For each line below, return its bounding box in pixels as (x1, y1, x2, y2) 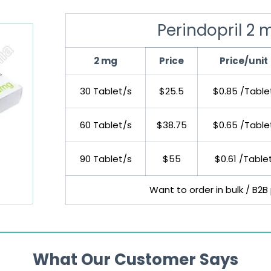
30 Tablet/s (79, 85, 132, 98)
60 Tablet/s (79, 119, 132, 132)
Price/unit (219, 54, 268, 68)
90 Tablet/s (79, 152, 132, 166)
